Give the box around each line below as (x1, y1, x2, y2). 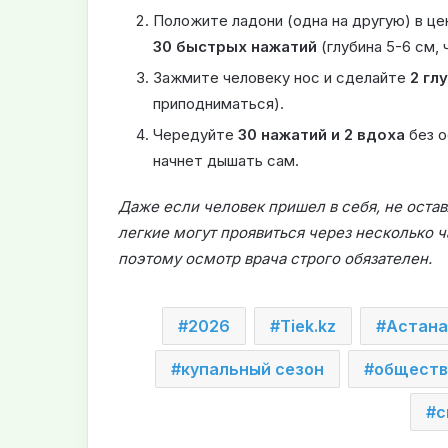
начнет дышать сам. (153, 151, 299, 171)
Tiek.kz (280, 316, 336, 337)
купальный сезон (181, 359, 324, 380)
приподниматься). (153, 94, 284, 114)
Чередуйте (153, 125, 238, 145)
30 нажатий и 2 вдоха (238, 125, 405, 145)
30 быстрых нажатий (153, 37, 317, 57)
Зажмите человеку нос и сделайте (153, 68, 410, 88)
